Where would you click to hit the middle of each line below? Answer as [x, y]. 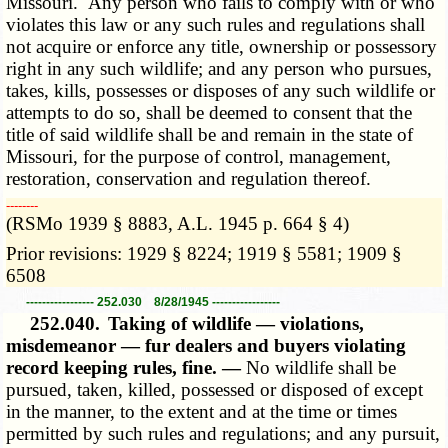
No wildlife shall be [321, 368]
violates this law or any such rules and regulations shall [216, 24]
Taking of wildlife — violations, [236, 324]
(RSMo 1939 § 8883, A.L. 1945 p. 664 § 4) [178, 223]
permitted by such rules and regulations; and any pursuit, [223, 434]
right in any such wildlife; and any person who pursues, [219, 68]
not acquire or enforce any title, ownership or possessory [222, 46]
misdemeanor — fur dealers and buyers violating [206, 346]
